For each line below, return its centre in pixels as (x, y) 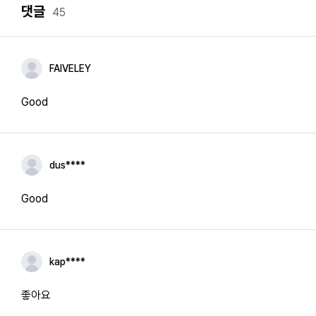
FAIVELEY (70, 68)
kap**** (67, 262)
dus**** (67, 165)
